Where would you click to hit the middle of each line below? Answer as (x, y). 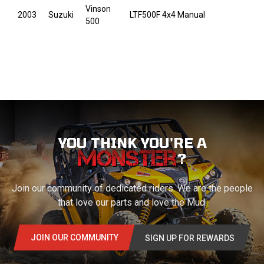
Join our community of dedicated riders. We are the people (132, 189)
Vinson (98, 9)
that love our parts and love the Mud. (132, 203)
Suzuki (61, 15)
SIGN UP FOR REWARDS (189, 238)
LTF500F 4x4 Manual (167, 15)
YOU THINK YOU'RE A (132, 143)
